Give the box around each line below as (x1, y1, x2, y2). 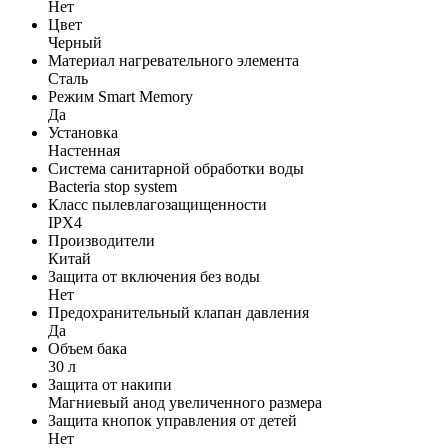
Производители (48, 231, 155, 249)
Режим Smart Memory (48, 87, 193, 105)
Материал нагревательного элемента (48, 51, 299, 69)
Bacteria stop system (48, 177, 177, 195)
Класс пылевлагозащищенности (48, 195, 267, 213)
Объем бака (48, 339, 127, 357)
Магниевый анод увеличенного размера (48, 393, 322, 411)
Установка (48, 123, 118, 141)
